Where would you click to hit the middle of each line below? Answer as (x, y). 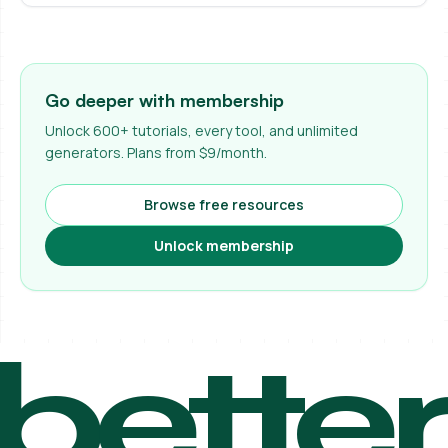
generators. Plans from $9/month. (156, 153)
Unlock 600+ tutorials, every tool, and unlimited (201, 131)
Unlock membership (224, 246)
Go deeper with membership (164, 100)
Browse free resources (224, 205)
